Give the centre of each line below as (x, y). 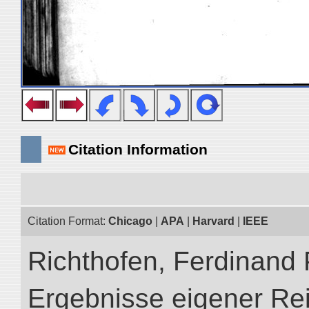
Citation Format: (68, 221)
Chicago (130, 221)
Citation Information (138, 149)
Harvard (213, 221)
